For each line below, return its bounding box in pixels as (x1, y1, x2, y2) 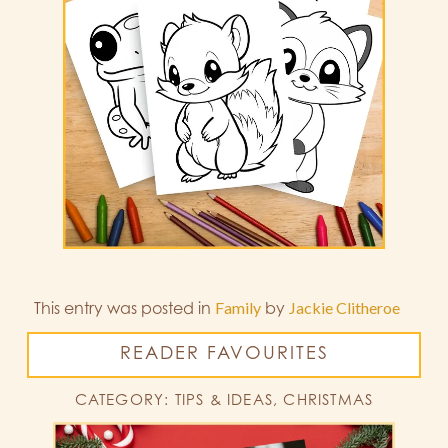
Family (215, 298, 261, 318)
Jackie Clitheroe (289, 298, 400, 318)
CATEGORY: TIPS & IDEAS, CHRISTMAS (74, 390, 374, 410)
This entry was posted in (34, 298, 215, 319)
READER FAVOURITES (119, 341, 329, 364)
